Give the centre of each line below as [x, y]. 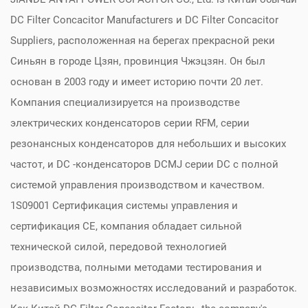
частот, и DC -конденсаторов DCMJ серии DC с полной [144, 164]
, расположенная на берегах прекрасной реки [164, 41]
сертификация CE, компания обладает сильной [126, 226]
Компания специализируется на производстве [125, 102]
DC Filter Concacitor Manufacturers [93, 20]
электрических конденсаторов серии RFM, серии [130, 123]
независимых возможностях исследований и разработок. [154, 288]
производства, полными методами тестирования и [136, 267]
